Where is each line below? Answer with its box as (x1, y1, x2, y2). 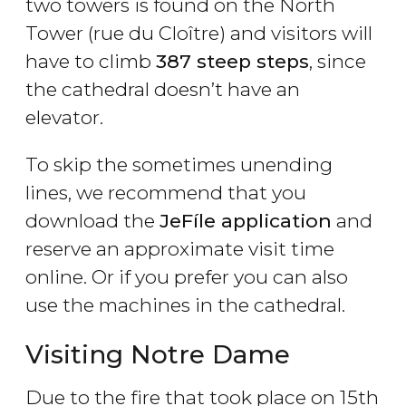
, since (309, 50, 366, 73)
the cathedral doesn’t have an (25, 78, 300, 101)
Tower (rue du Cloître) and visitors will (25, 22, 372, 45)
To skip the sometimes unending (25, 153, 333, 177)
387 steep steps (156, 50, 309, 73)
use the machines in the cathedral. (25, 294, 345, 317)
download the (25, 209, 159, 233)
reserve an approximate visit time (25, 237, 334, 261)
